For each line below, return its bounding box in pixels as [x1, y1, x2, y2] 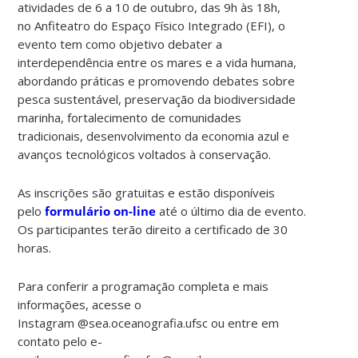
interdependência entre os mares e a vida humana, [18, 54, 297, 70]
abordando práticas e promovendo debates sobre [18, 72, 296, 89]
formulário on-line [45, 202, 157, 219]
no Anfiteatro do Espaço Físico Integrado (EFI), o [18, 17, 286, 34]
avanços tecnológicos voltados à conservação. [18, 145, 272, 162]
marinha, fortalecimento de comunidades [18, 109, 242, 125]
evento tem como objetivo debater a [18, 35, 223, 52]
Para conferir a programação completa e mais [18, 277, 269, 294]
